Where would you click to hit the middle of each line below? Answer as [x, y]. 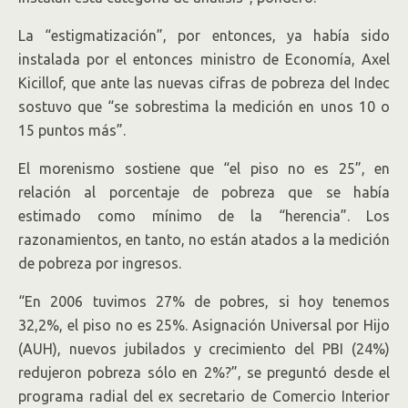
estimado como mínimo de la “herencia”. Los [204, 216]
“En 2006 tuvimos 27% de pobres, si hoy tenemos [204, 301]
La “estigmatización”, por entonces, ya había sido [204, 36]
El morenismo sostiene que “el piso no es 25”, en [204, 168]
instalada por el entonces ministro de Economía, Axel [204, 59]
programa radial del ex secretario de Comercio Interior [204, 396]
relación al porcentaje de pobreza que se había [204, 192]
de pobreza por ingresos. [100, 263]
